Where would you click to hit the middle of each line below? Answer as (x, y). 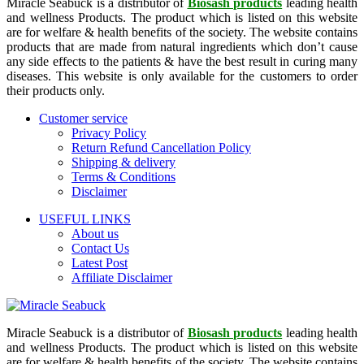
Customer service (83, 119)
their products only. (56, 91)
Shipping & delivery (123, 162)
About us (95, 234)
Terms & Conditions (123, 177)
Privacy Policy (109, 133)
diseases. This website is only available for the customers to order (182, 76)
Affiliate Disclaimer (122, 278)
